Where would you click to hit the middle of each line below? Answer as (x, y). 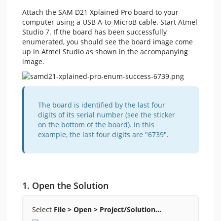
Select (43, 209)
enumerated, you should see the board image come (108, 42)
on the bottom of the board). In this (96, 125)
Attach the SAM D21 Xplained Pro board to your (100, 12)
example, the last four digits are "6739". (103, 134)
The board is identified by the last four (102, 105)
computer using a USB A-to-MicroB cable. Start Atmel (110, 22)
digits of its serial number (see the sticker (107, 115)
